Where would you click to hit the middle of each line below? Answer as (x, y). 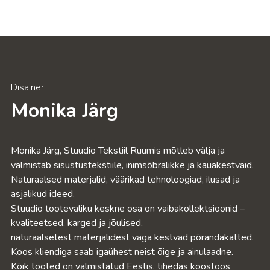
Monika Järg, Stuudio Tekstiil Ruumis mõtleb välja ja (118, 151)
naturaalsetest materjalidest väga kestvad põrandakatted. (132, 238)
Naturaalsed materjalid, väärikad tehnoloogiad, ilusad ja (125, 180)
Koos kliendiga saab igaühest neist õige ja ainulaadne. (122, 252)
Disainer (27, 88)
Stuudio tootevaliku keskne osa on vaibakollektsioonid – (128, 209)
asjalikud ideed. (43, 194)
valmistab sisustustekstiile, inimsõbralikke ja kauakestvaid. (132, 165)
